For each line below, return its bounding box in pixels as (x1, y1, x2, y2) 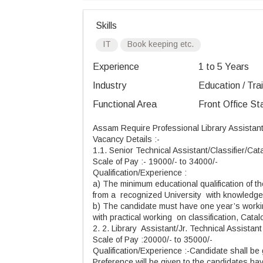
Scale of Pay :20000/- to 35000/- (93, 235, 215, 244)
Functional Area (93, 99, 157, 109)
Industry (93, 80, 126, 90)
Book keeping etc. (127, 39, 194, 49)
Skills (96, 21, 117, 31)
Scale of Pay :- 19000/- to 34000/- (93, 157, 220, 166)
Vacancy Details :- (93, 134, 162, 144)
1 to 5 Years (198, 62, 249, 72)
